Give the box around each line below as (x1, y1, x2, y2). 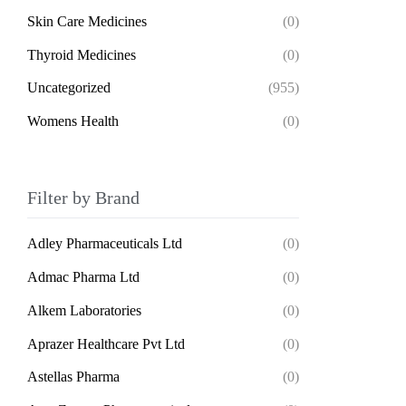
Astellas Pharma (27, 369, 120, 385)
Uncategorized (27, 80, 111, 96)
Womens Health (27, 113, 119, 130)
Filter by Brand (27, 188, 140, 208)
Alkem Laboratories (27, 302, 141, 318)
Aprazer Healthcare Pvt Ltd (27, 335, 185, 352)
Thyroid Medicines (27, 46, 136, 63)
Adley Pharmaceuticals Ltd (27, 236, 182, 252)
